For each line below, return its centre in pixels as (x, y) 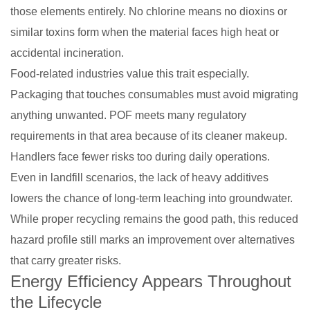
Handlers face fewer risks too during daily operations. (140, 156)
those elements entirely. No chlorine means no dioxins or (149, 11)
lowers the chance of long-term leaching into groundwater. (152, 198)
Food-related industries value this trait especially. (130, 73)
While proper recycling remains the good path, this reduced (154, 219)
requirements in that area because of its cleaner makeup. (149, 136)
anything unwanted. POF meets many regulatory (128, 115)
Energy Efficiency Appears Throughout (151, 281)
